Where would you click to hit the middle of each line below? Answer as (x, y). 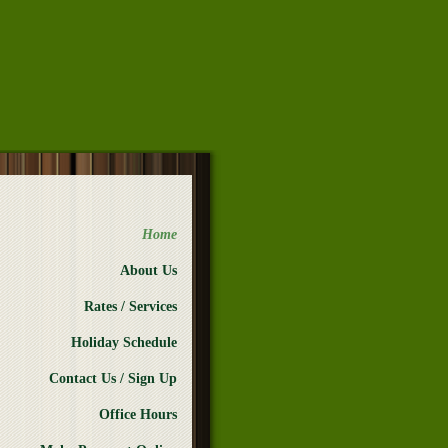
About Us (148, 270)
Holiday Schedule (124, 342)
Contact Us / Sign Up (113, 378)
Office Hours (138, 414)
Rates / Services (130, 306)
